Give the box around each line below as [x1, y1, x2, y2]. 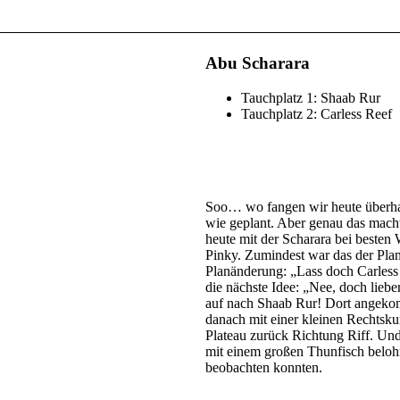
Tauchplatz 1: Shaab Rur [241, 89, 380, 105]
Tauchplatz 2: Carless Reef [241, 105, 392, 121]
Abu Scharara [205, 54, 310, 73]
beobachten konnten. [205, 359, 322, 375]
